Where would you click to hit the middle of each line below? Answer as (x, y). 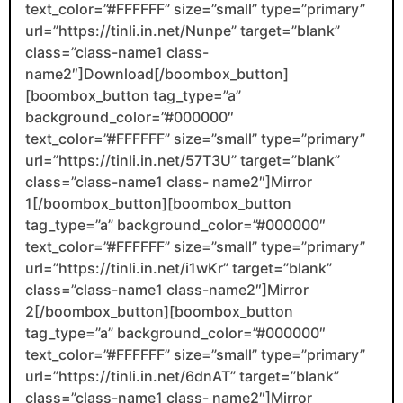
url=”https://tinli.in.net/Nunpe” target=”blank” (183, 30)
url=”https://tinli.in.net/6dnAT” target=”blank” (182, 376)
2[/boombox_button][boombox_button (159, 311)
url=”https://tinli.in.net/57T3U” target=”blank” (183, 160)
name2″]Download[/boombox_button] (157, 73)
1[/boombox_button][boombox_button (158, 203)
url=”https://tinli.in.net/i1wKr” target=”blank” (179, 268)
